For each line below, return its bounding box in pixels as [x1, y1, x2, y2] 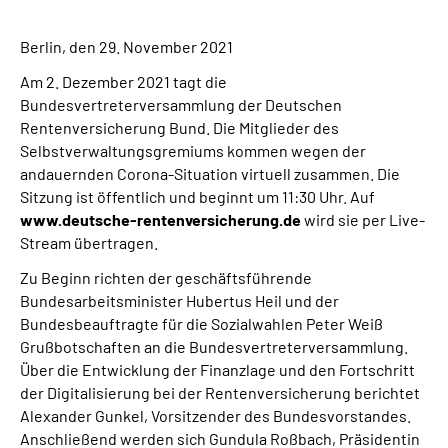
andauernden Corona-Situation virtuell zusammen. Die [20, 164, 400, 183]
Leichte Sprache [45, 198, 160, 217]
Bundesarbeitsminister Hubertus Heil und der [20, 291, 339, 310]
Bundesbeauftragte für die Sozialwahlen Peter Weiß [20, 314, 383, 333]
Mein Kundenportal [168, 287, 304, 306]
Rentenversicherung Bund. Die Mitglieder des [20, 118, 339, 137]
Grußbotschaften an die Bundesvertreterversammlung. [20, 337, 408, 356]
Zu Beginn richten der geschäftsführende [20, 268, 312, 287]
